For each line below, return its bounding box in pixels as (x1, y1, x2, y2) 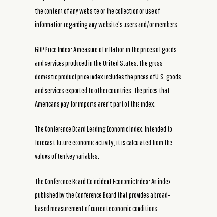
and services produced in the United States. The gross (35, 58, 163, 67)
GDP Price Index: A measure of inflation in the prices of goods (35, 45, 177, 54)
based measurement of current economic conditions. (35, 203, 159, 213)
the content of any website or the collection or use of (35, 6, 160, 15)
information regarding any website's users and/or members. (35, 19, 179, 29)
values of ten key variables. (35, 151, 99, 160)
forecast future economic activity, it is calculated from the (35, 138, 172, 147)
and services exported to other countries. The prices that (35, 85, 170, 94)
